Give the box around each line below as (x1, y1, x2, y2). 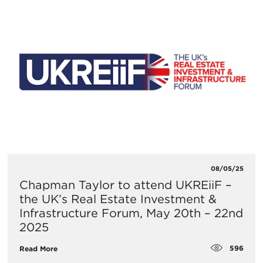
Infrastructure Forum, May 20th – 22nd (19, 206, 243, 221)
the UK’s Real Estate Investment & (19, 192, 217, 207)
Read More (19, 244, 58, 253)
